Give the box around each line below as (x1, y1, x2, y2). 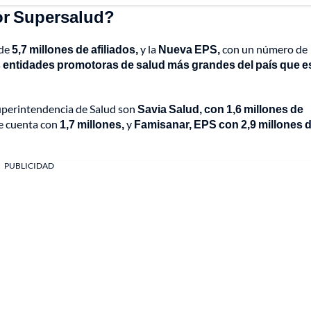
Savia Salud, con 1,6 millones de (137, 102, 303, 116)
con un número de (222, 42, 308, 56)
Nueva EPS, (156, 42, 222, 56)
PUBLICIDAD (4, 160, 54, 171)
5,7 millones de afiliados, (12, 42, 140, 56)
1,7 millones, (60, 117, 126, 131)
